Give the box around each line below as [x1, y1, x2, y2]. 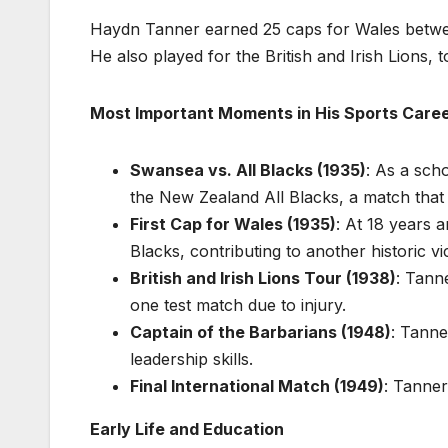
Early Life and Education [90, 418, 284, 439]
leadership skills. [130, 348, 253, 369]
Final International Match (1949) [130, 375, 384, 396]
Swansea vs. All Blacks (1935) [130, 159, 366, 180]
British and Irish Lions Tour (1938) [130, 267, 396, 288]
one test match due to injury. [130, 294, 346, 315]
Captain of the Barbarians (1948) [130, 321, 391, 342]
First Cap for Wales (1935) [130, 213, 336, 234]
